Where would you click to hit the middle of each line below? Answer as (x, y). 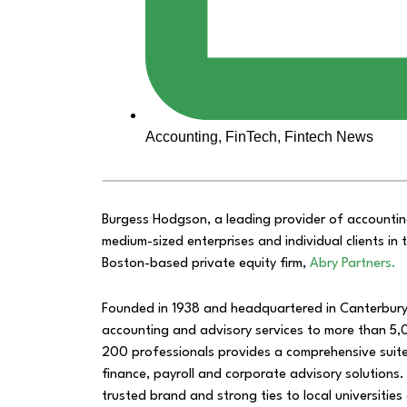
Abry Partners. (353, 264)
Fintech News (329, 137)
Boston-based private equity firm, (206, 264)
